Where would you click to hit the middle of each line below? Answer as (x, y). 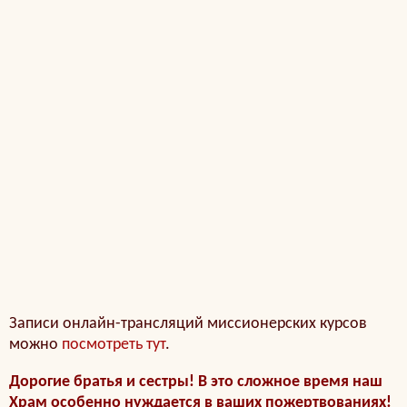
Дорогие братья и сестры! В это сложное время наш (196, 382)
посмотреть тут (114, 345)
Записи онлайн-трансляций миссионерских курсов (188, 324)
